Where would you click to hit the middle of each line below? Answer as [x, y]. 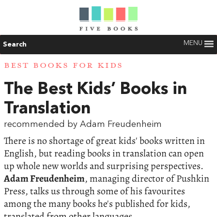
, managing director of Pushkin [147, 178]
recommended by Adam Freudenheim [83, 124]
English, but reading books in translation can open [104, 153]
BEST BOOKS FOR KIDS [63, 66]
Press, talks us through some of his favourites [94, 191]
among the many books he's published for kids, [97, 203]
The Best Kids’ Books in [95, 89]
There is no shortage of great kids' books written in [104, 140]
